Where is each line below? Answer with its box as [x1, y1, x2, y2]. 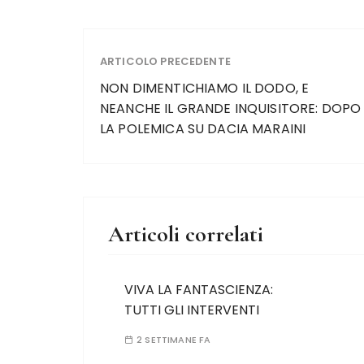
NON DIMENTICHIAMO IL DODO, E [100, 79, 310, 97]
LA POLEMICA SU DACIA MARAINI [100, 119, 306, 138]
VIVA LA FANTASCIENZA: [124, 280, 273, 299]
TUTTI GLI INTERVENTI [124, 301, 259, 319]
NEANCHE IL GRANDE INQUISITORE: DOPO [100, 99, 362, 118]
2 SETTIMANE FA [136, 333, 211, 346]
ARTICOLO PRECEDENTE [100, 54, 231, 69]
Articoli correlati [108, 220, 263, 248]
